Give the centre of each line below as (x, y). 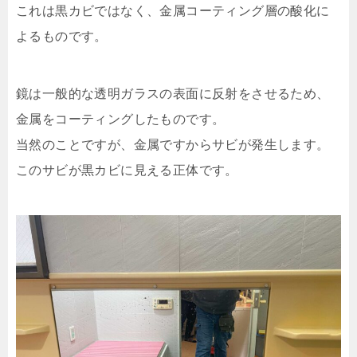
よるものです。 (62, 36)
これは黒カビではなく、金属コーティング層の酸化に (173, 11)
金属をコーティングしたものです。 (121, 119)
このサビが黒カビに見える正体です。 (127, 170)
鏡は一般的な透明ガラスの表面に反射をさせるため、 (173, 94)
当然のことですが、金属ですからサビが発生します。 (173, 145)
